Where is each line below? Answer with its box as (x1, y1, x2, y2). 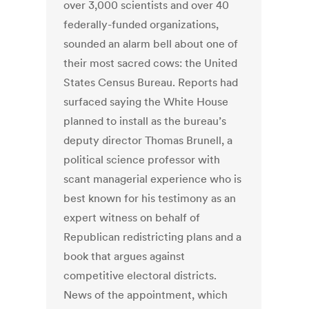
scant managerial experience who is (63, 172, 242, 186)
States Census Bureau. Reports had (63, 75, 239, 90)
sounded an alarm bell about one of (63, 37, 239, 51)
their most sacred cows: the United (63, 56, 238, 70)
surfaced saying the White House (63, 94, 229, 109)
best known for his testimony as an (63, 191, 237, 206)
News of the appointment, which (63, 288, 228, 302)
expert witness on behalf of (63, 210, 201, 225)
